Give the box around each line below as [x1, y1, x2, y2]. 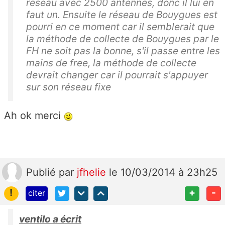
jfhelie [77, 166, 109, 179]
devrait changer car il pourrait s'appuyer [26, 69, 208, 81]
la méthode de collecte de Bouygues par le [26, 33, 219, 45]
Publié [26, 166, 59, 179]
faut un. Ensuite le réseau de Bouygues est [26, 9, 217, 21]
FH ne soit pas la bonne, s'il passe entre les [26, 45, 220, 57]
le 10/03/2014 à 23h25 [109, 166, 217, 179]
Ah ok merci [4, 109, 64, 122]
